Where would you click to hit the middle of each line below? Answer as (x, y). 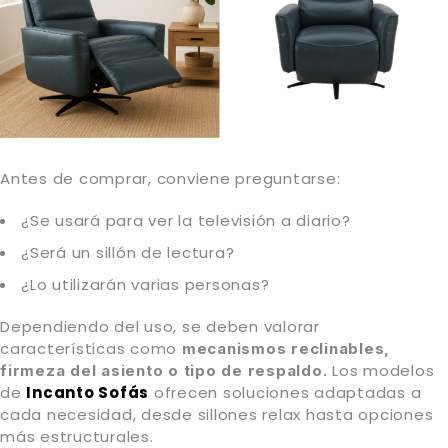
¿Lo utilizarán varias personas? (145, 284)
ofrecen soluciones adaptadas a (285, 392)
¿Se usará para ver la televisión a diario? (186, 220)
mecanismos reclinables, (285, 348)
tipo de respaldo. (255, 370)
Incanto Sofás (87, 392)
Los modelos (381, 370)
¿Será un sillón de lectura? (128, 252)
